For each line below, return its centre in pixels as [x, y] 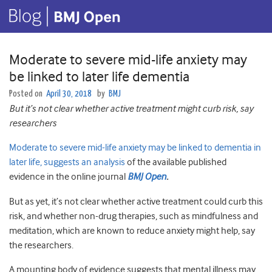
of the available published [176, 162]
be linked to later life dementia [99, 77]
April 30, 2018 [69, 94]
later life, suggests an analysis [67, 162]
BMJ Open [147, 177]
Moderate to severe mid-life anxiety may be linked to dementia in [135, 148]
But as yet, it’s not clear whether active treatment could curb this [136, 202]
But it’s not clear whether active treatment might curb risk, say [131, 109]
